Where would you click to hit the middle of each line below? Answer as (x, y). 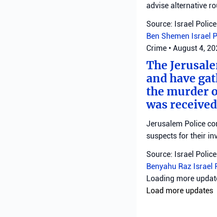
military (159, 178)
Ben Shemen (169, 36)
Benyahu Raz (170, 166)
